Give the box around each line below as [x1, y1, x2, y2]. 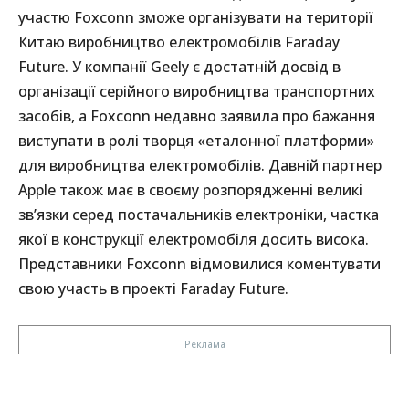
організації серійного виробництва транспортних [18, 81, 375, 102]
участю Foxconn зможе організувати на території [18, 7, 373, 28]
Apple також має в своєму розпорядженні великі [18, 180, 362, 201]
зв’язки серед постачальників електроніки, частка [18, 204, 379, 225]
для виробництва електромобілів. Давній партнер [18, 155, 382, 176]
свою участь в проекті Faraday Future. [18, 278, 288, 299]
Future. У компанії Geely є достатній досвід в [18, 57, 341, 78]
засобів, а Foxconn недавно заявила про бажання [18, 106, 375, 127]
